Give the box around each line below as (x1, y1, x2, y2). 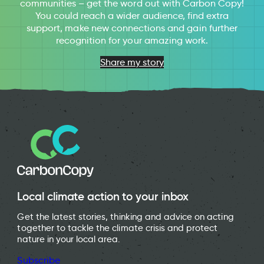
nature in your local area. (17, 234, 121, 245)
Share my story (100, 57, 164, 68)
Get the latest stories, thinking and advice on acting (17, 212, 234, 223)
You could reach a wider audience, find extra (35, 10, 229, 21)
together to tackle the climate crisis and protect (17, 223, 218, 234)
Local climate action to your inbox (17, 189, 189, 204)
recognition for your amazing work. (55, 35, 209, 46)
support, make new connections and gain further (27, 22, 237, 34)
